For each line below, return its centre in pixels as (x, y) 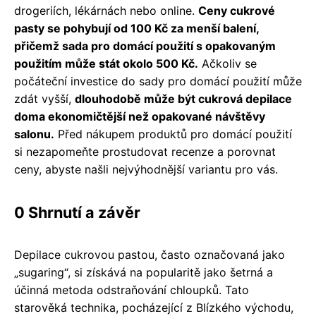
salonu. (34, 134)
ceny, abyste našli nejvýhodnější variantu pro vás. (146, 169)
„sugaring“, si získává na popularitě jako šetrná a (144, 272)
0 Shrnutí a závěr (77, 212)
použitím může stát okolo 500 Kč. (106, 63)
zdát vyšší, (44, 98)
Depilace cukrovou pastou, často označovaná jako (150, 254)
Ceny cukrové (237, 10)
